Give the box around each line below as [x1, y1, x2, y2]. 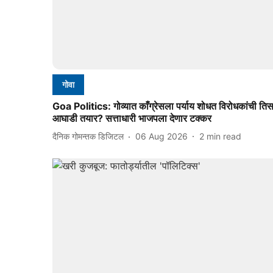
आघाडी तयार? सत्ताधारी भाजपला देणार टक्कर [52, 112, 211, 124]
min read [207, 131, 241, 142]
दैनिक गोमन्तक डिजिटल [52, 131, 124, 142]
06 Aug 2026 [135, 131, 188, 142]
